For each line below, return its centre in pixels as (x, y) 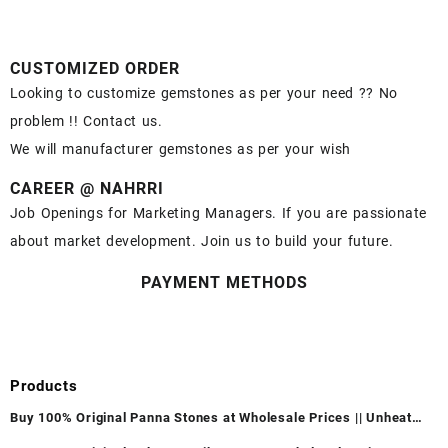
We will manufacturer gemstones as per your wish (180, 148)
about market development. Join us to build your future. (202, 240)
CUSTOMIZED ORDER (95, 68)
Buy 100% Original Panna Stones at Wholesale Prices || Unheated (219, 418)
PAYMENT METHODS (224, 282)
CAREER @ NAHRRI (87, 188)
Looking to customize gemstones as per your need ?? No (204, 92)
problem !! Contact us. (86, 120)
